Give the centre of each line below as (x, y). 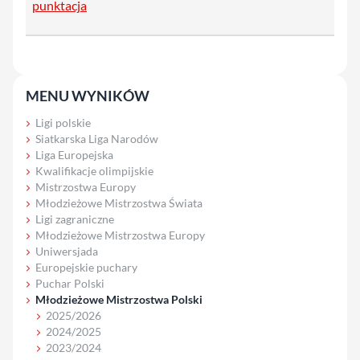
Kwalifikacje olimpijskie (94, 170)
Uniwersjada (67, 251)
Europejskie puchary (86, 267)
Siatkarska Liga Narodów (97, 138)
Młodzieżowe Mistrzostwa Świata (119, 202)
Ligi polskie (63, 122)
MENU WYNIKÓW (88, 95)
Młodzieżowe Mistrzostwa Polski (119, 299)
